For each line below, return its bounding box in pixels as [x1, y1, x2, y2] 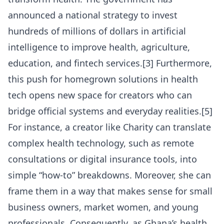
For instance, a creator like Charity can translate [8, 121, 211, 133]
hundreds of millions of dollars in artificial [8, 25, 186, 37]
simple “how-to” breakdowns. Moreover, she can [8, 169, 211, 181]
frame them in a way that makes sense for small [8, 185, 212, 197]
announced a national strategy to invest [8, 9, 177, 21]
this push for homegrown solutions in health [8, 73, 198, 85]
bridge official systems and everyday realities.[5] [8, 105, 212, 117]
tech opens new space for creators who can [8, 89, 192, 101]
